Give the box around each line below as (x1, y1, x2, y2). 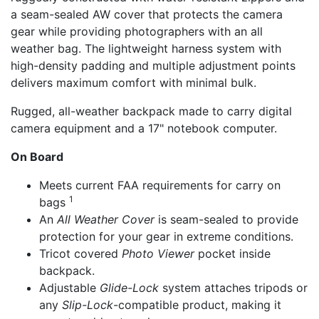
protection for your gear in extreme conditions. (39, 229, 293, 244)
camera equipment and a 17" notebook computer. (11, 121, 277, 135)
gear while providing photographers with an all (11, 24, 263, 38)
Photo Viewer (122, 246, 194, 261)
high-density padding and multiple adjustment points (11, 58, 296, 73)
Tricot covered (39, 246, 122, 261)
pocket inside (194, 246, 271, 261)
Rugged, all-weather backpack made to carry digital (11, 104, 292, 118)
